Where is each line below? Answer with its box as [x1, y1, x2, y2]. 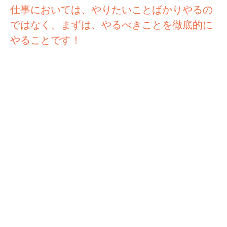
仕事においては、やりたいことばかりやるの [10, 4, 213, 16]
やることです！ [10, 34, 81, 46]
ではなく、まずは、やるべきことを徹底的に [10, 19, 213, 31]
